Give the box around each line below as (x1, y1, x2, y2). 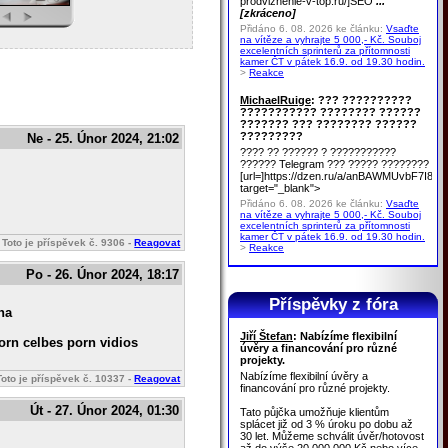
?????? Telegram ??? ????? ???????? (240, 158, 429, 170)
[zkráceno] (240, 7, 296, 19)
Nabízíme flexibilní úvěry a (240, 370, 368, 382)
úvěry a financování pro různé (240, 342, 397, 354)
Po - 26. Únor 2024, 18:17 (26, 267, 180, 283)
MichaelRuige (240, 94, 311, 106)
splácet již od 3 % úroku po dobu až (240, 418, 413, 430)
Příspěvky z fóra (268, 295, 398, 314)
